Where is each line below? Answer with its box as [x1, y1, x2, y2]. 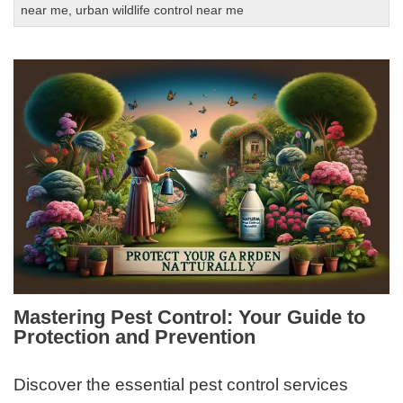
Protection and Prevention [13, 325, 256, 348]
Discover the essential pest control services [13, 375, 349, 395]
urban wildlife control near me [76, 4, 245, 18]
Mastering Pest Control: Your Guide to [13, 305, 366, 328]
